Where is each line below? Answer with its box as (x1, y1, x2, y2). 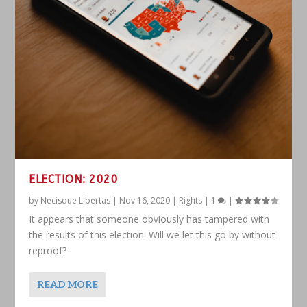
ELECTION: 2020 (29, 172, 119, 186)
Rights (179, 194, 203, 206)
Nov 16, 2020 (119, 194, 171, 206)
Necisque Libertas (40, 194, 111, 206)
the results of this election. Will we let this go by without (29, 228, 276, 241)
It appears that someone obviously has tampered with (29, 212, 270, 225)
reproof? (29, 243, 67, 257)
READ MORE (37, 278, 99, 291)
